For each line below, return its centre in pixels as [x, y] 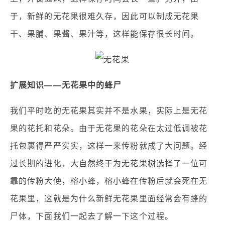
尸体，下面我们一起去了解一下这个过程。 [92, 216]
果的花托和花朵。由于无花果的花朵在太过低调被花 [109, 128]
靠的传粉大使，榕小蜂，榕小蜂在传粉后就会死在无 [109, 181]
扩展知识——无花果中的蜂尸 [66, 85]
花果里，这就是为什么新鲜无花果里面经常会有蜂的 [109, 199]
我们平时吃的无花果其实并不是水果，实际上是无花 [109, 111]
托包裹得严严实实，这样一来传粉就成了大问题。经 [109, 146]
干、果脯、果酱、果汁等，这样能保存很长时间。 [105, 34]
